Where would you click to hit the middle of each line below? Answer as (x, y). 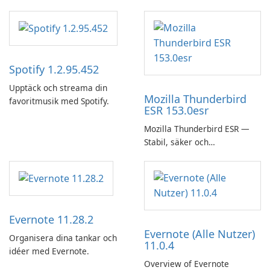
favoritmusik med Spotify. (59, 101)
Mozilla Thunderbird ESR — (197, 128)
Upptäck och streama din (58, 87)
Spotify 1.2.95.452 (54, 69)
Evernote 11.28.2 (51, 219)
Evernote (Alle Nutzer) (199, 234)
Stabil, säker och (176, 142)
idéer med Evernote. (49, 251)
